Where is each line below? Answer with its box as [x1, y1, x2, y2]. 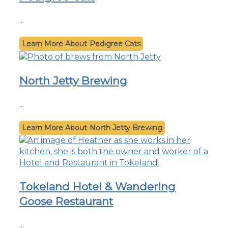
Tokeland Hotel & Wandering [19, 180, 176, 193]
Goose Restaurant [19, 194, 113, 208]
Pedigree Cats [90, 39, 140, 48]
